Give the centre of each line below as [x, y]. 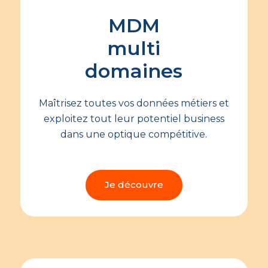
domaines [134, 71]
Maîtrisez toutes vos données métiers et [134, 103]
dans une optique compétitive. [134, 135]
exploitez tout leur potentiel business [134, 119]
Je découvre [134, 184]
